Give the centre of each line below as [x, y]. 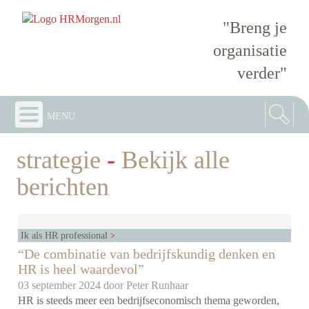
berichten [63, 187]
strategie [59, 160]
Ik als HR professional [66, 236]
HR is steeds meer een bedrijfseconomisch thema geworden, [149, 301]
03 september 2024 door [72, 286]
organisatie [250, 50]
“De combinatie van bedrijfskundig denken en [147, 254]
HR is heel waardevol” [81, 269]
